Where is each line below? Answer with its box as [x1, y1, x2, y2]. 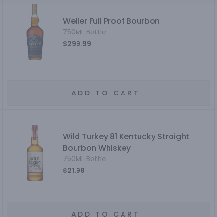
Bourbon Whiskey [63, 142, 131, 154]
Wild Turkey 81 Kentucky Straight [63, 131, 190, 142]
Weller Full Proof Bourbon [63, 15, 160, 27]
